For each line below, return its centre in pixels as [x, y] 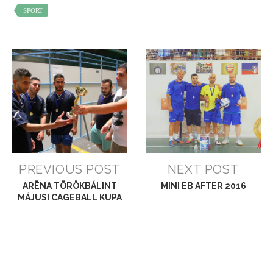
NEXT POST [203, 170]
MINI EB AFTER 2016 [203, 186]
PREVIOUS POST [70, 170]
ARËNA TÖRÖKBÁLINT [70, 186]
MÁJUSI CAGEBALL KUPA [70, 198]
